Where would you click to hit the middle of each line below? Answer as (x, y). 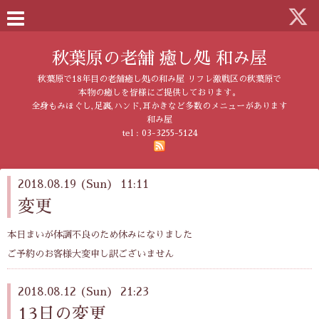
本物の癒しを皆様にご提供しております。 (159, 93)
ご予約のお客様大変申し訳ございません (90, 253)
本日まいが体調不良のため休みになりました (100, 235)
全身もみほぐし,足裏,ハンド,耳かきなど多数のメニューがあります (159, 106)
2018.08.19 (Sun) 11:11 (83, 184)
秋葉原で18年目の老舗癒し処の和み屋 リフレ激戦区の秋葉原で (159, 79)
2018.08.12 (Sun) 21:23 (83, 292)
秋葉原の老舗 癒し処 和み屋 (159, 58)
